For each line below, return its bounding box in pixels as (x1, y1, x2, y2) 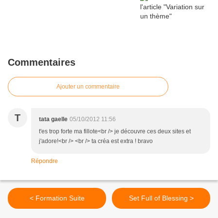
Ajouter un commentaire (56, 83, 120, 91)
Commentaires (8, 57, 75, 68)
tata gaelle (39, 116, 68, 123)
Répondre (31, 158, 58, 165)
